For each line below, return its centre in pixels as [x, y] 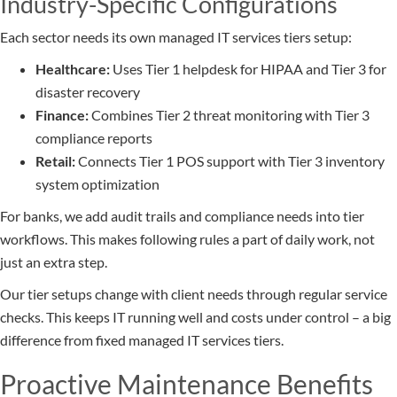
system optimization [97, 184]
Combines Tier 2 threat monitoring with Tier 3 [229, 115]
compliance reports [94, 138]
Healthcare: [73, 69]
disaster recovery [88, 92]
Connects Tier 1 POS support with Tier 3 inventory [230, 161]
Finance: [62, 115]
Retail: [55, 161]
